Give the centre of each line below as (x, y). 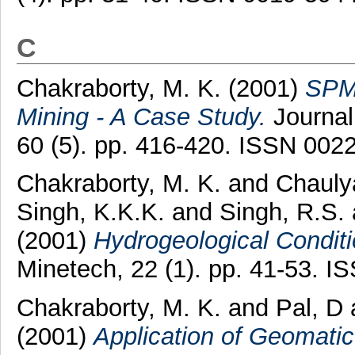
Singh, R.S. (282, 212)
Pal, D (309, 308)
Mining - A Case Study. (141, 116)
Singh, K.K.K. (90, 212)
